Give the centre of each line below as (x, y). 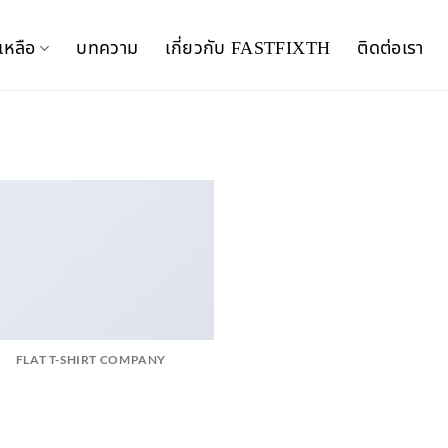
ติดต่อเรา (390, 48)
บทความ (107, 48)
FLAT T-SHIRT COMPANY (90, 359)
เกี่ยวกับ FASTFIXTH (248, 48)
